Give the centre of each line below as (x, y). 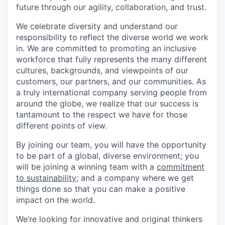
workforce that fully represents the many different (111, 59)
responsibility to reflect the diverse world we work (112, 37)
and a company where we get (136, 178)
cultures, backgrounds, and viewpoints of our (102, 70)
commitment (181, 166)
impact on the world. (55, 200)
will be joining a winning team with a (86, 166)
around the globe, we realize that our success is (107, 103)
